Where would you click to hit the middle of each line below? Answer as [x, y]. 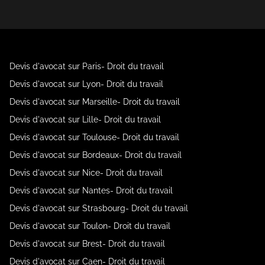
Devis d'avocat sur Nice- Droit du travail [86, 173]
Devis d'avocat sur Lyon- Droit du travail [86, 84]
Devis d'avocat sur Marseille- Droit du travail [95, 102]
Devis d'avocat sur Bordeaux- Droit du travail [96, 155]
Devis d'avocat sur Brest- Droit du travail [87, 244]
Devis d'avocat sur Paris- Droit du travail [87, 66]
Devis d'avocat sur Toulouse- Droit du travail [94, 137]
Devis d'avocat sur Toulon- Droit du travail [90, 226]
